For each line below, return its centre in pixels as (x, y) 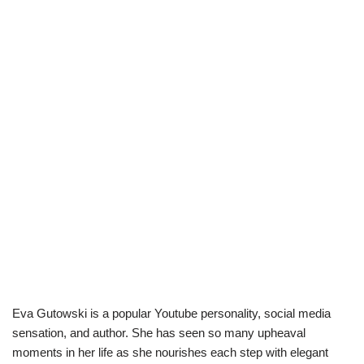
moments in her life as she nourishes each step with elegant (170, 352)
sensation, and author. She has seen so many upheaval (159, 333)
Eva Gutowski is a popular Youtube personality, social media (171, 313)
